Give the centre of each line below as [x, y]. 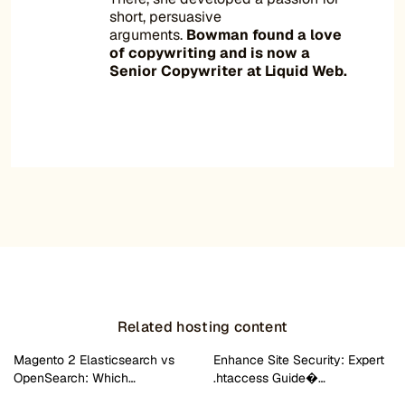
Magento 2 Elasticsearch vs [94, 359]
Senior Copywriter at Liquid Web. [229, 71]
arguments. [148, 34]
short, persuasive [166, 16]
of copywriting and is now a [210, 52]
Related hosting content [202, 326]
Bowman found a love [264, 34]
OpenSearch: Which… [75, 377]
